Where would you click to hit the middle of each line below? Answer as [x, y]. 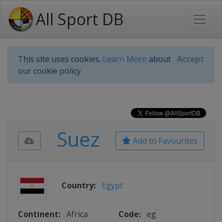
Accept [191, 59]
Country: [79, 185]
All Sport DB [80, 19]
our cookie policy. [50, 71]
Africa [77, 214]
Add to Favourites [164, 141]
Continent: [39, 214]
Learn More [125, 59]
